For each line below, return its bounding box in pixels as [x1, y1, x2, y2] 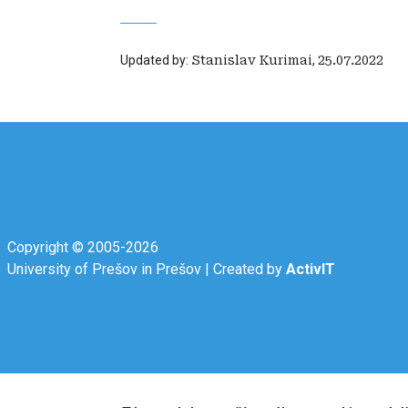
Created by [213, 260, 286, 279]
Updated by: [120, 53, 191, 68]
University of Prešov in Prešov [7, 260, 201, 279]
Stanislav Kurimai [191, 53, 312, 68]
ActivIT [286, 260, 335, 279]
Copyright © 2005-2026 [7, 239, 158, 257]
